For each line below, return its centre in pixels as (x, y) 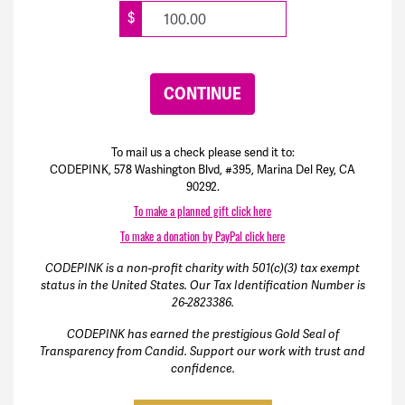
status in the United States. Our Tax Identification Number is (202, 286)
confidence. (202, 369)
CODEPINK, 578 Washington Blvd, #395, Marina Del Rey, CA (202, 170)
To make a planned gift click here (202, 212)
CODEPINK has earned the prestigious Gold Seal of (202, 335)
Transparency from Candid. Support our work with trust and (202, 352)
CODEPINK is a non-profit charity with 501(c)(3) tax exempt (202, 269)
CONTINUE (202, 94)
